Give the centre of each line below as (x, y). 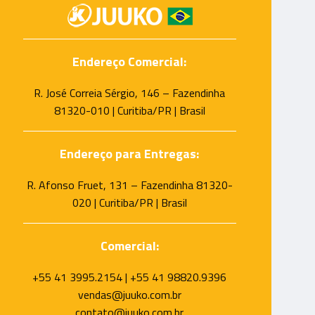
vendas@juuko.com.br (129, 295)
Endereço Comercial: (130, 62)
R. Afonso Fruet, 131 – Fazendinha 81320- (129, 185)
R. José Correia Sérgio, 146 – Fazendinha (130, 93)
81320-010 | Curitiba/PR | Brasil (129, 110)
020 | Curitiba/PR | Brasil (129, 202)
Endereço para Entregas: (130, 154)
